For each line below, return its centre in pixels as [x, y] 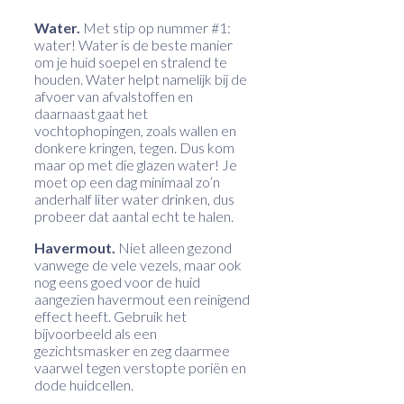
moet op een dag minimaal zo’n [127, 181]
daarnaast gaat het [91, 113]
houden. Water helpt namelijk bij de [141, 78]
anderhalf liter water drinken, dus [134, 198]
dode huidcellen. [84, 384]
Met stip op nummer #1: [157, 27]
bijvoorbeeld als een [96, 333]
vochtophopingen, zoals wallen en [135, 130]
